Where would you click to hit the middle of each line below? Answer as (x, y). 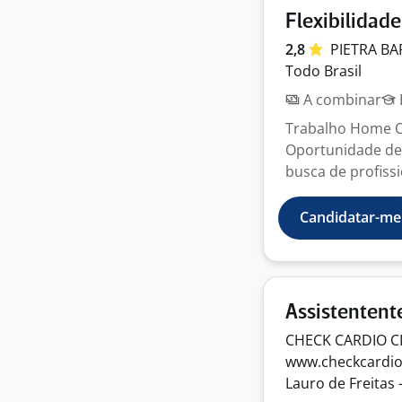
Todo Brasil (323, 71)
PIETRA (355, 49)
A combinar (341, 100)
